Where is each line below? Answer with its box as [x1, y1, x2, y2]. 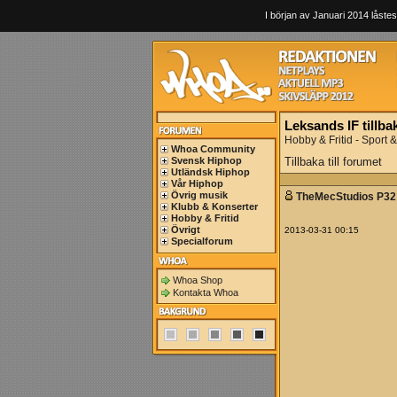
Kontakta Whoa [173, 287, 238, 298]
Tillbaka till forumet [284, 155, 382, 168]
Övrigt [171, 224, 200, 235]
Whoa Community [171, 144, 255, 154]
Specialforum [171, 236, 233, 246]
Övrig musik [171, 190, 228, 200]
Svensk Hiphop [171, 155, 242, 166]
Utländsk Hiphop [171, 167, 250, 177]
